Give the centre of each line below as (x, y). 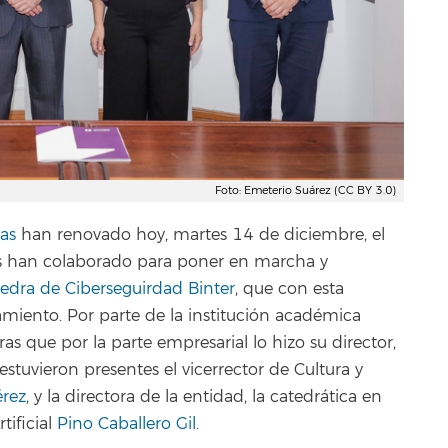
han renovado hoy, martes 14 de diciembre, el (200, 235)
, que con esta (289, 289)
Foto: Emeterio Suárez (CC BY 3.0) (305, 191)
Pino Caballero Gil (126, 424)
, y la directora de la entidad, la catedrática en (204, 397)
